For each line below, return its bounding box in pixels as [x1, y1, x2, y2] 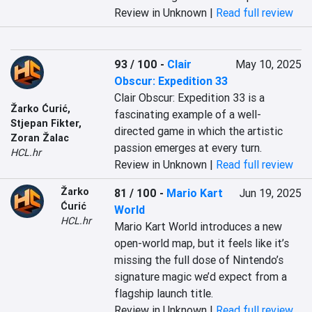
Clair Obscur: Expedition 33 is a [114, 91, 265, 104]
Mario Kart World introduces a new [114, 219, 283, 233]
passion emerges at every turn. [114, 141, 263, 155]
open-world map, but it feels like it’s [114, 236, 290, 250]
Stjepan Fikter [10, 117, 79, 130]
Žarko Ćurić [10, 102, 68, 115]
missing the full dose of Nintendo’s [114, 253, 284, 267]
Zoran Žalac [10, 132, 69, 144]
